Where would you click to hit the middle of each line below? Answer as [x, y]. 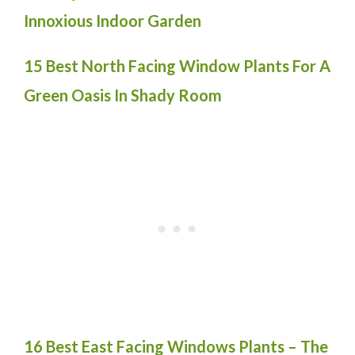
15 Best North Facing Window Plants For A [177, 65]
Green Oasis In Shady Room [123, 95]
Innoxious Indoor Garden [113, 20]
